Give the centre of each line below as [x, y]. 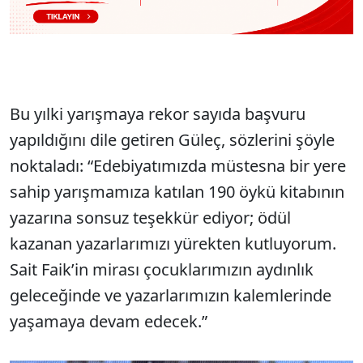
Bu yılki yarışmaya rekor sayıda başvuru [158, 114]
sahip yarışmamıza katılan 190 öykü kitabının [177, 192]
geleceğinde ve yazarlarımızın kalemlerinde [171, 296]
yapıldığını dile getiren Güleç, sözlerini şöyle [172, 140]
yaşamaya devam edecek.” [109, 322]
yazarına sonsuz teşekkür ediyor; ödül [150, 218]
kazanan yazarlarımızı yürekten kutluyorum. [173, 244]
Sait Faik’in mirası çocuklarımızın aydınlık [162, 270]
